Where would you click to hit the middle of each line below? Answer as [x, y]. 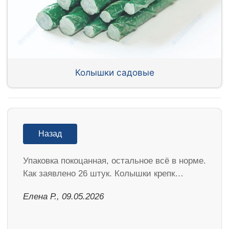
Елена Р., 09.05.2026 [63, 196]
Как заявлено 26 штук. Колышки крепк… [103, 173]
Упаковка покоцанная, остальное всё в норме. [114, 161]
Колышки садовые [114, 73]
